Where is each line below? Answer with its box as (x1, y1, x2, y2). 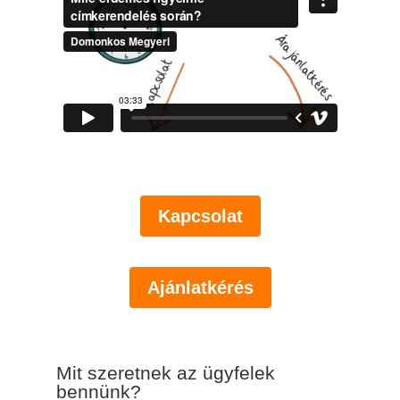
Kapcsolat (157, 205, 243, 226)
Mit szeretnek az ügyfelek (55, 362, 275, 383)
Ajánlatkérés (146, 277, 254, 297)
